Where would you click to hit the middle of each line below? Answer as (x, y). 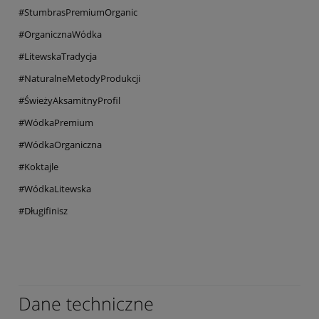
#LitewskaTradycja (58, 56)
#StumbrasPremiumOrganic (78, 12)
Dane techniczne (86, 303)
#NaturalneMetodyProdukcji (79, 78)
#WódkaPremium (56, 122)
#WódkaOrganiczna (60, 144)
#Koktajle (38, 166)
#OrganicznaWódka (60, 34)
